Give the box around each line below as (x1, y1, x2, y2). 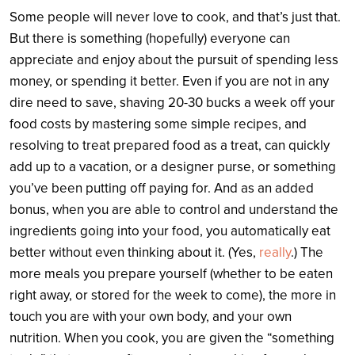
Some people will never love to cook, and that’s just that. (10, 9, 341, 26)
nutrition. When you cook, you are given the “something (10, 330, 334, 347)
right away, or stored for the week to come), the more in (10, 287, 336, 304)
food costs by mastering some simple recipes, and (10, 116, 307, 133)
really (259, 244, 291, 261)
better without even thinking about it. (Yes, (10, 244, 259, 261)
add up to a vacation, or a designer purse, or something (10, 158, 336, 176)
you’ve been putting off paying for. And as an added (10, 180, 314, 197)
